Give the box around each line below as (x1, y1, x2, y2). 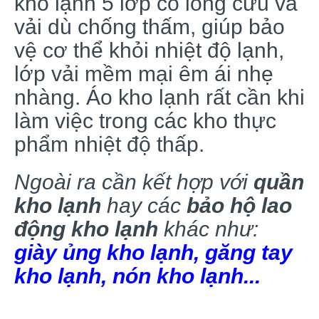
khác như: (164, 216, 258, 241)
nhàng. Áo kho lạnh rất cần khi (14, 85, 305, 109)
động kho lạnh (14, 216, 164, 241)
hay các (101, 193, 187, 217)
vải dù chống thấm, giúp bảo (14, 14, 285, 38)
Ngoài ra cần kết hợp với (14, 169, 253, 194)
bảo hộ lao (187, 193, 292, 217)
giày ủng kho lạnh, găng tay (14, 240, 293, 264)
